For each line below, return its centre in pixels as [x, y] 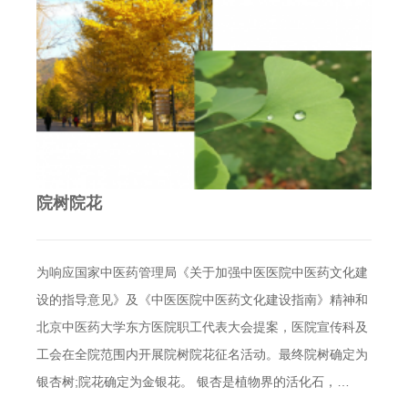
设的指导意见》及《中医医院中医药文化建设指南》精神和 [202, 300]
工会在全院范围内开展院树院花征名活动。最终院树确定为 [202, 355]
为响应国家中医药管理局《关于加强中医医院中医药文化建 [202, 273]
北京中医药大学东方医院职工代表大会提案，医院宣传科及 [202, 327]
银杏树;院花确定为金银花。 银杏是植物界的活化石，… [193, 382]
